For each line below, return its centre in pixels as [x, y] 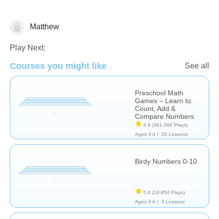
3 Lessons [173, 201]
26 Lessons [174, 134]
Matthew [44, 26]
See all [197, 66]
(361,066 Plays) [170, 125]
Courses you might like [58, 66]
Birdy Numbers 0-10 [166, 161]
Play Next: [28, 47]
